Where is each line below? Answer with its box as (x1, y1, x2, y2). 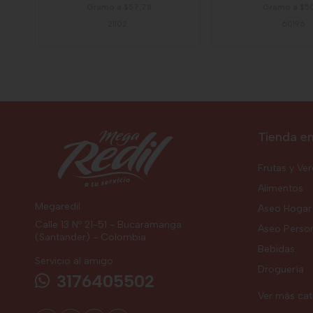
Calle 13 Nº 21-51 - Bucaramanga (35, 218, 182, 231)
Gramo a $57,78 (87, 1, 152, 12)
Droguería (257, 263, 304, 275)
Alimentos (257, 182, 303, 194)
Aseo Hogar (257, 202, 312, 214)
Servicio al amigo (35, 254, 113, 267)
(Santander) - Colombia (35, 231, 146, 243)
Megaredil (35, 200, 80, 212)
